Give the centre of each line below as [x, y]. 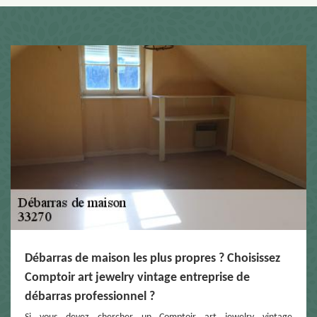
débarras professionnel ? [90, 296]
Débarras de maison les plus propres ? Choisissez [152, 258]
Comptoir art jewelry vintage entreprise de [137, 277]
